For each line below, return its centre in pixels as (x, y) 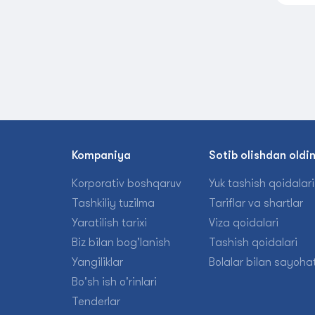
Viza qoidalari (244, 223)
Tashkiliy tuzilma (113, 203)
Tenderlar (96, 302)
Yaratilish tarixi (109, 223)
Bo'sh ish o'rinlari (114, 282)
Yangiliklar (97, 262)
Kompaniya (101, 155)
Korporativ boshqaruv (127, 184)
